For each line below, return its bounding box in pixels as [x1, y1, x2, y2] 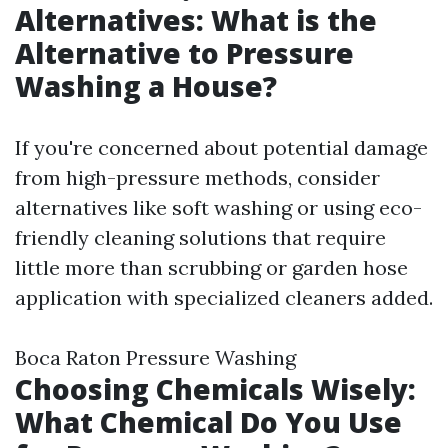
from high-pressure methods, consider [15, 165, 380, 190]
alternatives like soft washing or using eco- [15, 195, 422, 220]
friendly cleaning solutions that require [15, 225, 386, 250]
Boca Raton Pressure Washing [15, 345, 296, 370]
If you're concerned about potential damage [15, 135, 428, 160]
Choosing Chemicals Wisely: [15, 370, 416, 408]
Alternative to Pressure [15, 34, 354, 72]
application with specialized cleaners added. [15, 285, 433, 310]
